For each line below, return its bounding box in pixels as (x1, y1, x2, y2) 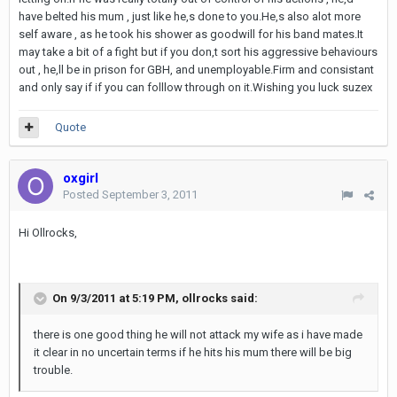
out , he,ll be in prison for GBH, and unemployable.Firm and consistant (19, 63, 374, 76)
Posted (63, 188, 102, 201)
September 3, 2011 (102, 188, 198, 201)
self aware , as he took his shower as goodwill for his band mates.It (19, 27, 363, 41)
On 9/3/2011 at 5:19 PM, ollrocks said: (52, 291, 258, 305)
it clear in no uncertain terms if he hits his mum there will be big (34, 346, 352, 359)
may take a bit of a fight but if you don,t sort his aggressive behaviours (19, 45, 378, 58)
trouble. (34, 363, 73, 377)
